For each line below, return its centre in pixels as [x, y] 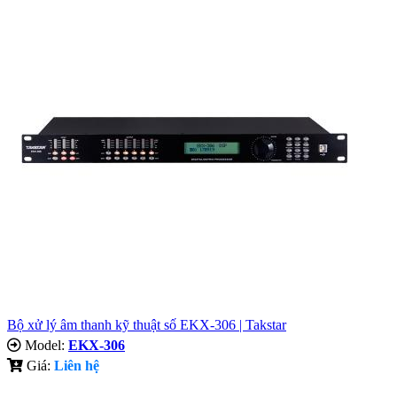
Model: [45, 345]
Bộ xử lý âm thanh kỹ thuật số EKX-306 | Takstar [147, 324]
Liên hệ [77, 365]
